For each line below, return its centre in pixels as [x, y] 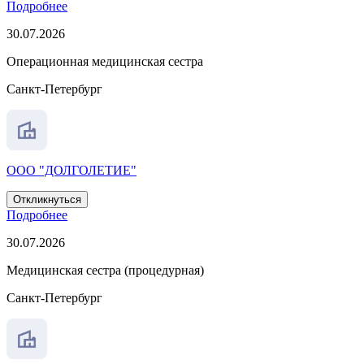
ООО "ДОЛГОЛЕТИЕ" [71, 171]
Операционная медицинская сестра [105, 62]
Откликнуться [47, 200]
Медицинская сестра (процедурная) [105, 271]
